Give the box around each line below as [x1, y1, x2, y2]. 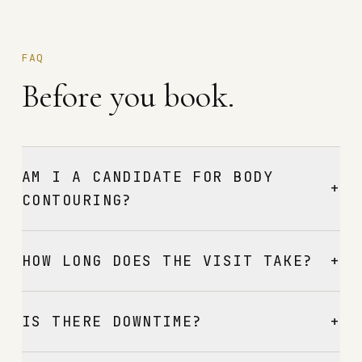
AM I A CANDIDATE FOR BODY [22, 167, 273, 186]
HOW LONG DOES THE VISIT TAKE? [22, 251, 314, 270]
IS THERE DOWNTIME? [22, 312, 203, 330]
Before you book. [22, 76, 234, 116]
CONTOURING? [22, 191, 133, 209]
